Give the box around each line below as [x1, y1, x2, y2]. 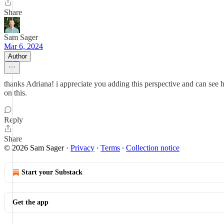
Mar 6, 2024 [4, 42, 43, 50]
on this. [4, 88, 27, 97]
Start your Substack [21, 168, 82, 176]
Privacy [70, 143, 94, 152]
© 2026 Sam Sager [4, 143, 64, 152]
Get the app [12, 198, 48, 206]
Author [8, 52, 27, 60]
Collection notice [126, 143, 179, 152]
